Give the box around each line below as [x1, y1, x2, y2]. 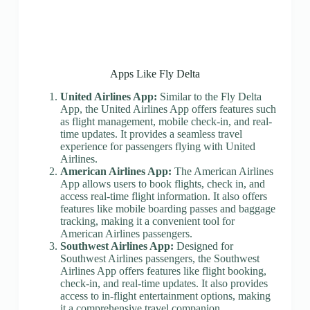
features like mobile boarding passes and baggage [60, 202, 275, 215]
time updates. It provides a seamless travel [60, 127, 242, 140]
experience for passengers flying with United [60, 140, 255, 152]
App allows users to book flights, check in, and [60, 177, 265, 190]
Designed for [173, 239, 233, 252]
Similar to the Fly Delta [156, 90, 262, 102]
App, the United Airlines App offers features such [60, 102, 276, 115]
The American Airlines [171, 165, 273, 177]
